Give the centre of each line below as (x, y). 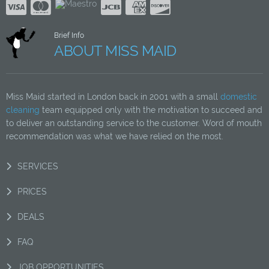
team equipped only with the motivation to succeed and (151, 110)
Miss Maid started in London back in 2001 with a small (113, 96)
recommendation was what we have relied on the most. (115, 136)
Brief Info (69, 35)
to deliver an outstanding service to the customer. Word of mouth (134, 123)
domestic (239, 96)
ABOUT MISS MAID (115, 50)
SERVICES (38, 166)
